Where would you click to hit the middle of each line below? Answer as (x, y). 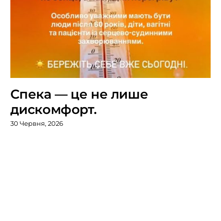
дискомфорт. (54, 109)
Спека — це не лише (79, 94)
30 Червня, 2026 (37, 124)
